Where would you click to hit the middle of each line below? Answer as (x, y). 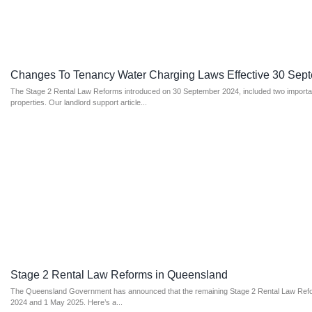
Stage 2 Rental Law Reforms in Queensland (119, 275)
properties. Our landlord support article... (78, 102)
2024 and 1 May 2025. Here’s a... (66, 302)
